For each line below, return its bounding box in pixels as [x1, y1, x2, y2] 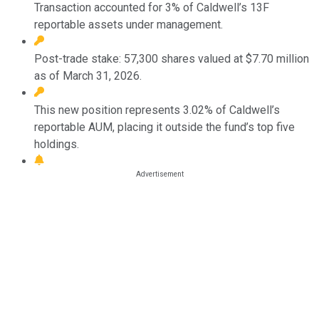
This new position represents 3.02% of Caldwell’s [34, 103, 280, 117]
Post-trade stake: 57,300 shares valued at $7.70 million [34, 51, 309, 66]
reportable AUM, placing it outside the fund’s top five [34, 120, 295, 134]
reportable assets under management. [34, 17, 223, 31]
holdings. [34, 137, 79, 151]
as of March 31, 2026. [34, 68, 142, 83]
